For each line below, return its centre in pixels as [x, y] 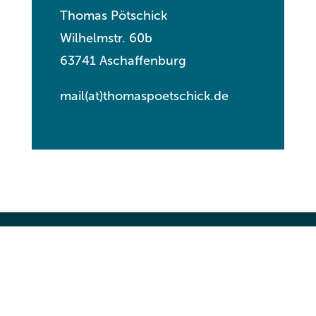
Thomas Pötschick [113, 16]
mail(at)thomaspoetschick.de [144, 96]
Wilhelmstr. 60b [106, 38]
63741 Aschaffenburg [123, 61]
